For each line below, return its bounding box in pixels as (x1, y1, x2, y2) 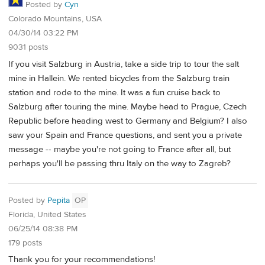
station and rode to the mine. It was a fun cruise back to (8, 87, 221, 99)
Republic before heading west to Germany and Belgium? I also (8, 115, 247, 127)
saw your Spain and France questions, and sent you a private (8, 130, 242, 141)
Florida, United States (8, 209, 86, 220)
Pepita (47, 195, 70, 206)
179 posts (8, 237, 43, 248)
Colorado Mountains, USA (8, 14, 102, 25)
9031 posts (8, 42, 49, 53)
